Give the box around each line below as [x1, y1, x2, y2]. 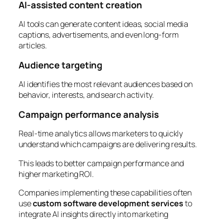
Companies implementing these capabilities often [19, 187, 192, 198]
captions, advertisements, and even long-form [19, 29, 179, 41]
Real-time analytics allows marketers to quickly [19, 128, 183, 139]
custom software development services [32, 197, 184, 209]
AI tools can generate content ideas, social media [19, 19, 189, 30]
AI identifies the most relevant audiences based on [19, 79, 193, 90]
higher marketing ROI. [19, 168, 94, 179]
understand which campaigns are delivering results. [19, 139, 197, 150]
